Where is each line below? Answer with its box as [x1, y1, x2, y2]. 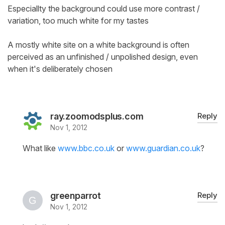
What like [23, 143, 58, 154]
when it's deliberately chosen [8, 64, 113, 74]
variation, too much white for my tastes [8, 16, 149, 26]
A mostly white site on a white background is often [8, 40, 189, 50]
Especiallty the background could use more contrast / [8, 4, 200, 14]
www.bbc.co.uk [58, 143, 115, 154]
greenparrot [50, 190, 101, 201]
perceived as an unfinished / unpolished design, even [8, 52, 198, 62]
